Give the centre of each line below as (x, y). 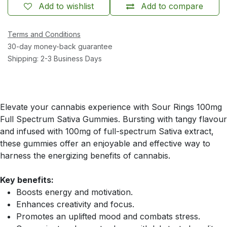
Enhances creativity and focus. (75, 204)
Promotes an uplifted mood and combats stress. (108, 216)
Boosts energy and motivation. (74, 192)
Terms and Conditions (44, 34)
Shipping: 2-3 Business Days (55, 58)
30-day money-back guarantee (60, 46)
